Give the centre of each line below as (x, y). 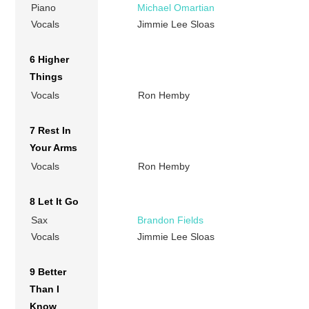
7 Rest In (51, 131)
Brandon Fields (171, 220)
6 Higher (50, 60)
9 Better (48, 272)
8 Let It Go (54, 202)
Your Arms (54, 148)
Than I (45, 289)
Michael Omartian (176, 8)
